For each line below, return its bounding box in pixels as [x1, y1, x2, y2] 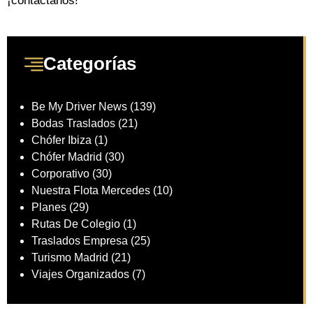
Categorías [43, 53, 136, 75]
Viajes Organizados [31, 268, 129, 281]
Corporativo [31, 168, 89, 180]
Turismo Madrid [31, 252, 108, 264]
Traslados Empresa [31, 235, 128, 247]
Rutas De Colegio [31, 218, 120, 231]
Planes [31, 201, 66, 214]
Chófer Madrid [31, 151, 102, 163]
